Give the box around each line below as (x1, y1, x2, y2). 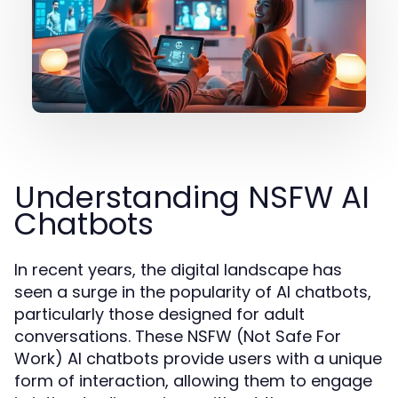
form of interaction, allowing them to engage (14, 370, 372, 392)
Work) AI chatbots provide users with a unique (14, 347, 382, 370)
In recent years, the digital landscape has (14, 259, 342, 281)
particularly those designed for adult (14, 303, 305, 325)
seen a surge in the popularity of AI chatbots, (14, 281, 371, 303)
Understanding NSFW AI (14, 176, 370, 219)
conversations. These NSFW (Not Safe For (14, 325, 341, 347)
